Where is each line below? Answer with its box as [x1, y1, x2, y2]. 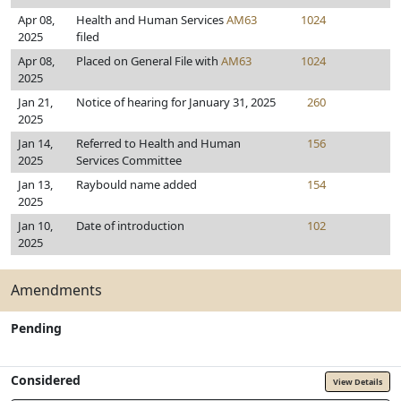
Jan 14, [18, 135, 53, 151]
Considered [11, 371, 81, 388]
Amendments [11, 280, 102, 300]
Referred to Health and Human [76, 135, 241, 151]
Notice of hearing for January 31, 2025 [76, 94, 276, 110]
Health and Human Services [76, 12, 226, 28]
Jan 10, [18, 218, 53, 234]
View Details [333, 375, 382, 388]
